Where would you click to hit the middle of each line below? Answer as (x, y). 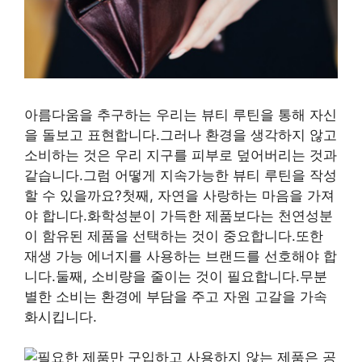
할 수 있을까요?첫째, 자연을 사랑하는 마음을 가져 (179, 195)
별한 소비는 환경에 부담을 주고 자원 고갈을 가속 (176, 296)
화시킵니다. (61, 316)
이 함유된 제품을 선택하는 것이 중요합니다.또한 (174, 236)
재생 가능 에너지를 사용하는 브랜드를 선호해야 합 (181, 256)
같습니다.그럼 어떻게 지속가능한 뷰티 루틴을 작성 (181, 175)
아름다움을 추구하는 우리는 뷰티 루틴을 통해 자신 (181, 114)
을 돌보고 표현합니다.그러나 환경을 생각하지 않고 (181, 135)
